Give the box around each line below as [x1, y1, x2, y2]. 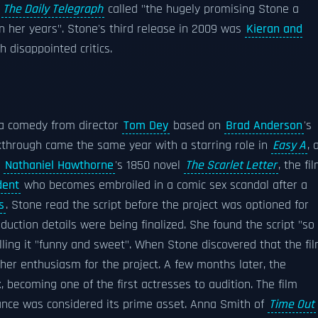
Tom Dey [124, 118, 168, 133]
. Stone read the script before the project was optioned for [6, 197, 309, 213]
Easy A [273, 138, 306, 153]
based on [170, 118, 224, 133]
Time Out [269, 297, 314, 312]
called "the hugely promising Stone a [104, 1, 299, 17]
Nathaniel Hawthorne [5, 158, 114, 173]
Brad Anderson [226, 118, 302, 133]
